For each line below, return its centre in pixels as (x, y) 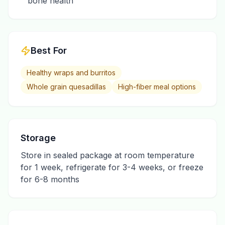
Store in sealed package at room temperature (107, 155)
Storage (38, 138)
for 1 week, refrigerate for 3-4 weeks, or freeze (112, 167)
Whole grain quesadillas (66, 87)
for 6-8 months (50, 179)
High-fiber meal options (157, 87)
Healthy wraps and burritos (71, 73)
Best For (49, 50)
